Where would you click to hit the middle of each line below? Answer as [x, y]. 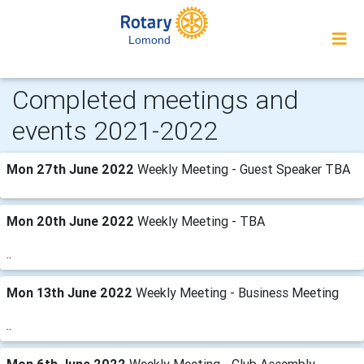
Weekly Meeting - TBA [201, 221]
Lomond [149, 40]
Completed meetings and [155, 100]
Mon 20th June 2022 [72, 221]
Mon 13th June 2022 [71, 292]
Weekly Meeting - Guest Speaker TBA [244, 169]
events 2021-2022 [115, 130]
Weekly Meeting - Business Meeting [237, 292]
